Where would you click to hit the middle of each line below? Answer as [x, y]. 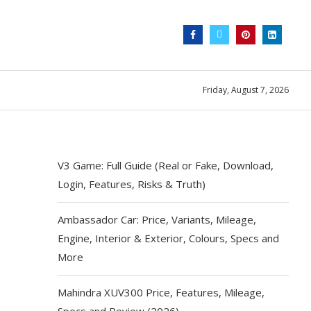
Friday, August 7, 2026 [246, 90]
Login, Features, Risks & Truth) [132, 184]
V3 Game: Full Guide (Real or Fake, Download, [166, 165]
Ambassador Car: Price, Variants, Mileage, [157, 219]
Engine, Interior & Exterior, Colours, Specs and [169, 238]
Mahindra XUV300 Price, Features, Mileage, [161, 292]
